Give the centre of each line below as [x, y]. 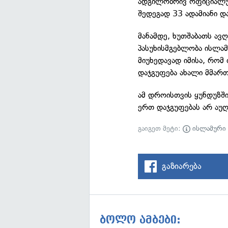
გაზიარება [182, 166]
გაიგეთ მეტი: [161, 129]
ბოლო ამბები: [140, 220]
